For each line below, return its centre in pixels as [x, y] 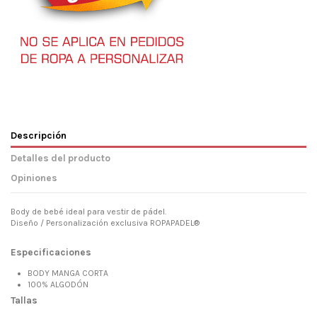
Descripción [39, 135]
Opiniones [34, 178]
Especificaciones [51, 252]
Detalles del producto [60, 157]
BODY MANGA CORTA [68, 273]
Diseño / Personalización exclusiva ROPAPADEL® [105, 223]
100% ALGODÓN [58, 285]
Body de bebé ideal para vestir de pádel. [90, 212]
